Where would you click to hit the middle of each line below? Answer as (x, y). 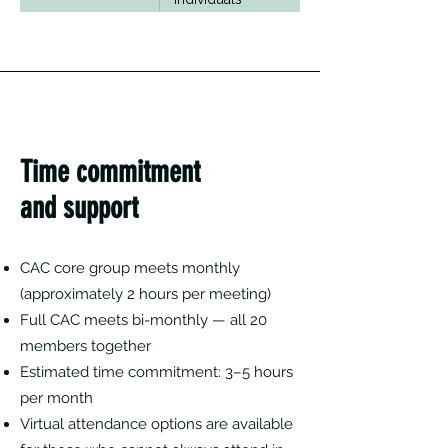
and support (79, 208)
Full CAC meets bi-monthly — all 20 (143, 320)
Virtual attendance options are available (156, 424)
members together (85, 346)
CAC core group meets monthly (130, 268)
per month (56, 398)
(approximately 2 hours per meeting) (145, 294)
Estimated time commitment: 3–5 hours (156, 372)
